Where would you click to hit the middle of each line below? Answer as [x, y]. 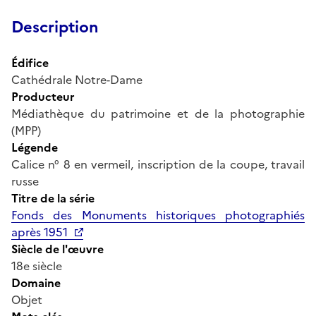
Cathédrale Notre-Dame [77, 79]
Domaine [36, 282]
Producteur [43, 96]
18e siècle [37, 266]
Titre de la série [53, 198]
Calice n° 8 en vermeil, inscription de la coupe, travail [158, 164]
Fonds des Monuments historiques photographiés [158, 215]
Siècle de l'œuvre [57, 249]
